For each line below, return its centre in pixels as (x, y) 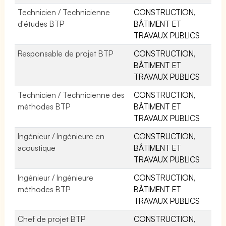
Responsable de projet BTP (66, 53)
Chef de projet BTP (52, 219)
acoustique (37, 148)
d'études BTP (41, 23)
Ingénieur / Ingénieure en (61, 136)
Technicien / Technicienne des (71, 95)
